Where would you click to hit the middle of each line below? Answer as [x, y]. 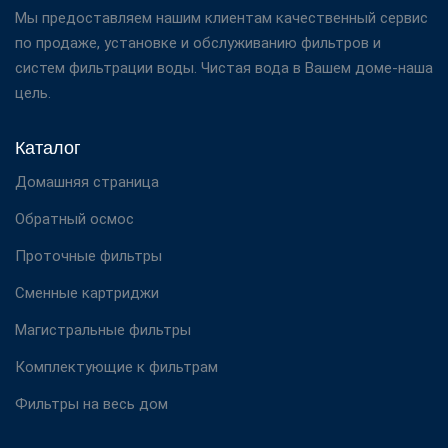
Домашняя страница [87, 181]
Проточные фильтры [88, 255]
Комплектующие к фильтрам [116, 366]
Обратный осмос [74, 218]
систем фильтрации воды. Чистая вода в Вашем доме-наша [224, 67]
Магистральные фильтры [103, 329]
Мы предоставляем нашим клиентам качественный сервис [221, 17]
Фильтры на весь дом [91, 403]
